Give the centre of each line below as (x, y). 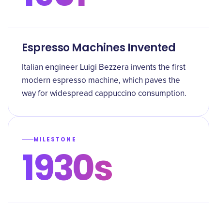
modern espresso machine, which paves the (101, 81)
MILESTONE (55, 139)
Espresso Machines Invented (99, 48)
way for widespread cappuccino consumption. (104, 94)
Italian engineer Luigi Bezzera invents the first (104, 68)
